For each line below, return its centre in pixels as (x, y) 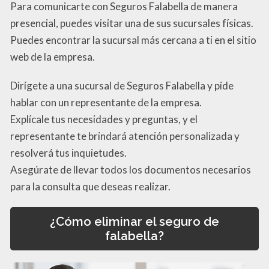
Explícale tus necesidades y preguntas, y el (104, 119)
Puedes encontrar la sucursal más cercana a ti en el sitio (133, 40)
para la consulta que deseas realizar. (90, 186)
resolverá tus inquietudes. (68, 153)
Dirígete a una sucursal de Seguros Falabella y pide (122, 85)
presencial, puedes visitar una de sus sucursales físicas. (132, 23)
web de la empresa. (53, 56)
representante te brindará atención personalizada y (125, 136)
